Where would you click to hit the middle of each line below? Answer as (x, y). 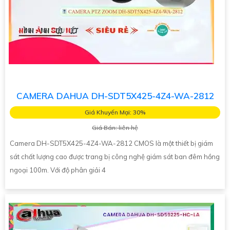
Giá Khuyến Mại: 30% (115, 112)
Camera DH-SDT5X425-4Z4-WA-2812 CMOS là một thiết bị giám (111, 143)
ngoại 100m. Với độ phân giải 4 (58, 170)
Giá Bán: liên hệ (115, 127)
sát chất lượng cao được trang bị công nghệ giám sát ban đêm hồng (115, 156)
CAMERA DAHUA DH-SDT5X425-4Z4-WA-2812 (115, 95)
